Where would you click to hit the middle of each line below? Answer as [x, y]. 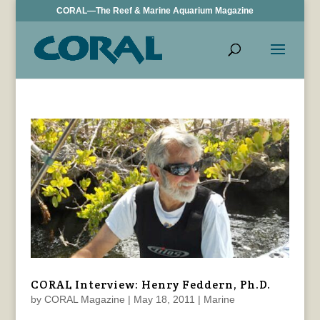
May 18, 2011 [164, 300]
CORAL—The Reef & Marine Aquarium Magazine [155, 11]
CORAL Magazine [84, 300]
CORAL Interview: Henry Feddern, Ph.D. [150, 285]
